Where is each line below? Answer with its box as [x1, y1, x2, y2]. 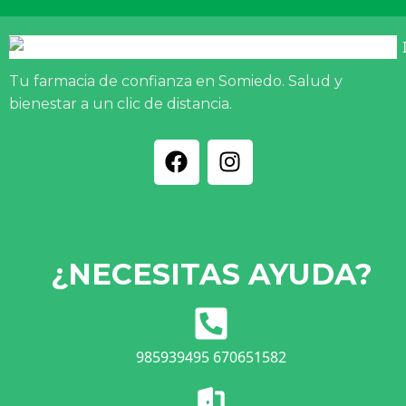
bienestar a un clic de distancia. [9, 95, 232, 113]
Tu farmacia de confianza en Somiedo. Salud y [9, 72, 343, 91]
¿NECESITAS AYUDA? [50, 256, 372, 292]
